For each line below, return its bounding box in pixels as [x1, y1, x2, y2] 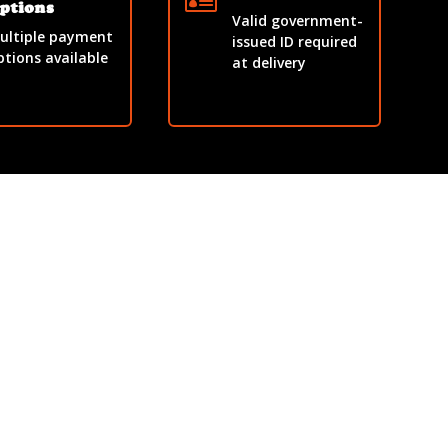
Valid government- [232, 11, 364, 31]
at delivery [232, 53, 307, 73]
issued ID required [232, 32, 358, 52]
